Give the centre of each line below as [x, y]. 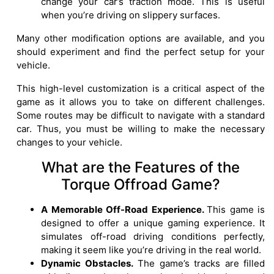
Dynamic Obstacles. [87, 264]
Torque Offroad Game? [141, 185]
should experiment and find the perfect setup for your [141, 52]
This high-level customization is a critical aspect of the [141, 89]
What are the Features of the [141, 168]
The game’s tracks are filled [199, 264]
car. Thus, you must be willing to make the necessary [141, 129]
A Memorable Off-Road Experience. [124, 210]
